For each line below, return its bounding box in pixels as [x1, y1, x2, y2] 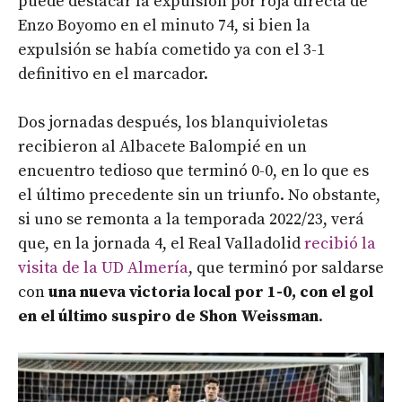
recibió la [304, 233, 376, 255]
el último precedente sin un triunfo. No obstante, [18, 185, 380, 206]
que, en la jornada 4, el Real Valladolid [18, 233, 304, 255]
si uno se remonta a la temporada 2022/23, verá [18, 209, 364, 231]
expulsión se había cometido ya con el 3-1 [18, 39, 325, 61]
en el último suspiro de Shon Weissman [18, 306, 319, 328]
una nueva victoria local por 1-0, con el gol [48, 282, 373, 303]
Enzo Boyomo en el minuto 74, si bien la [18, 15, 310, 37]
